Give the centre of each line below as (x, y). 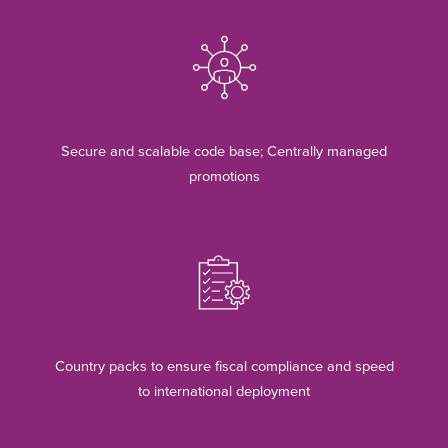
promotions (224, 177)
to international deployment (224, 391)
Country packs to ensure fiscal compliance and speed (224, 366)
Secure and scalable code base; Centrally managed (224, 152)
